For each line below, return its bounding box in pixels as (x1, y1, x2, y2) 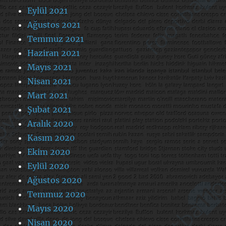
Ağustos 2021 (27, 19, 81, 30)
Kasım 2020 (27, 132, 75, 143)
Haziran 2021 (27, 47, 80, 58)
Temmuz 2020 (27, 189, 86, 199)
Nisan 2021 (27, 76, 72, 86)
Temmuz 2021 (27, 33, 84, 44)
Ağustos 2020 (27, 175, 82, 185)
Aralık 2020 (27, 118, 74, 129)
